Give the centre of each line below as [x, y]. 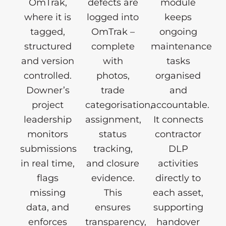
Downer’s [48, 90]
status [113, 134]
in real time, [48, 163]
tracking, [113, 149]
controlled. [48, 75]
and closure [113, 163]
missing [48, 192]
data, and [48, 207]
